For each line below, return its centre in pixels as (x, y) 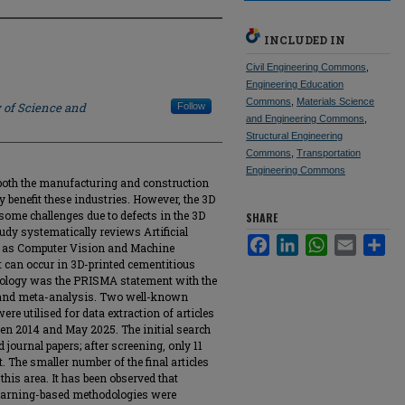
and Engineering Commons (305, 118)
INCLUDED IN (305, 40)
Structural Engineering (294, 136)
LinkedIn (320, 241)
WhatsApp (354, 241)
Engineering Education (295, 84)
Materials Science (335, 101)
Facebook (295, 241)
